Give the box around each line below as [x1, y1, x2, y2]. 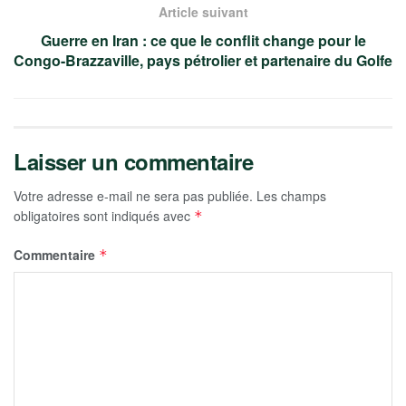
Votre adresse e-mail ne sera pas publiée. [14, 186, 253, 205]
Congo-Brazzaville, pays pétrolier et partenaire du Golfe [14, 49, 392, 71]
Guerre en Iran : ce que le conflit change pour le [40, 29, 366, 51]
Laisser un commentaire [14, 145, 254, 177]
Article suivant [158, 2, 248, 21]
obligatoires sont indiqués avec [14, 206, 194, 225]
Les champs [256, 186, 326, 205]
